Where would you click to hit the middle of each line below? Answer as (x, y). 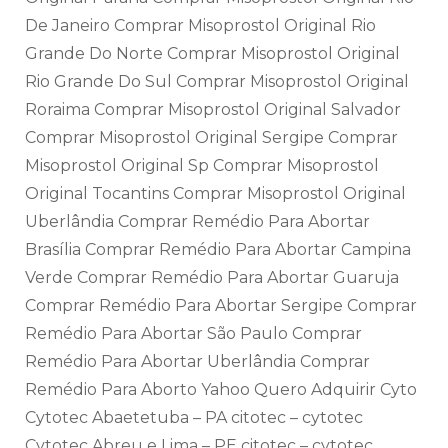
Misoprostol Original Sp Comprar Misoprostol (202, 166)
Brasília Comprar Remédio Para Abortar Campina (218, 250)
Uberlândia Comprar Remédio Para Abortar (197, 222)
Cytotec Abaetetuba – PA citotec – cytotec (194, 418)
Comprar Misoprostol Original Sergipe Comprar (211, 138)
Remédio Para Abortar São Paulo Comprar (193, 334)
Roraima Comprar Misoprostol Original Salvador (213, 110)
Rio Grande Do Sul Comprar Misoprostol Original (217, 82)
